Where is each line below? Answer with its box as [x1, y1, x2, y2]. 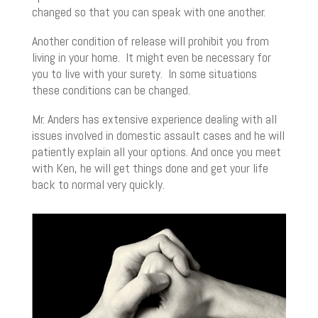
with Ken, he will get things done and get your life [31, 160, 268, 177]
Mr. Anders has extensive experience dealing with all [31, 111, 277, 128]
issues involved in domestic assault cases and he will [31, 127, 285, 144]
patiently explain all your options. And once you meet [31, 143, 281, 160]
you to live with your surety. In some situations [31, 65, 257, 82]
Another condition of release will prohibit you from [31, 33, 269, 50]
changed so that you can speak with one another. [31, 4, 265, 21]
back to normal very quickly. [31, 176, 165, 193]
